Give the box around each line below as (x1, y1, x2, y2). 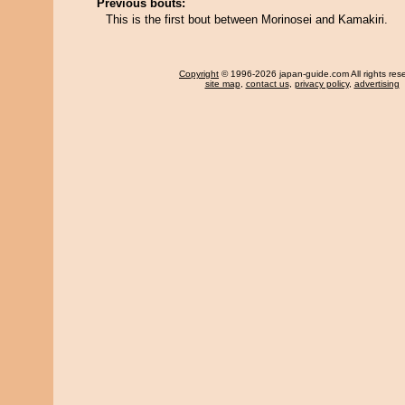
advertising (353, 79, 400, 89)
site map (204, 79, 240, 89)
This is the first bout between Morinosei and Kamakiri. (106, 13, 388, 26)
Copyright (179, 69, 219, 79)
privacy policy (294, 79, 349, 89)
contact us (245, 79, 289, 89)
